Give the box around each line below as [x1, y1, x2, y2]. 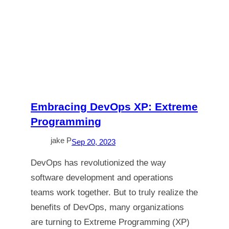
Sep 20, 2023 [72, 138, 116, 146]
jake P [51, 136, 72, 145]
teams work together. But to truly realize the [31, 188, 198, 197]
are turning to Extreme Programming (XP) [31, 217, 190, 227]
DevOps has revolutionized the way [31, 158, 166, 168]
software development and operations [31, 173, 173, 182]
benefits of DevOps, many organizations [31, 202, 184, 212]
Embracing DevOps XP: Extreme [31, 101, 198, 112]
